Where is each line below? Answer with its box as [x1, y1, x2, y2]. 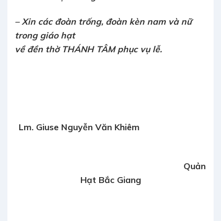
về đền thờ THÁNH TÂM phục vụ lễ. [15, 43, 162, 55]
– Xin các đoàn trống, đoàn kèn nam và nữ [15, 16, 191, 27]
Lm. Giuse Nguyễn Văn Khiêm [16, 121, 206, 132]
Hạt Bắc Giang [80, 174, 141, 185]
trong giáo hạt [15, 30, 75, 41]
